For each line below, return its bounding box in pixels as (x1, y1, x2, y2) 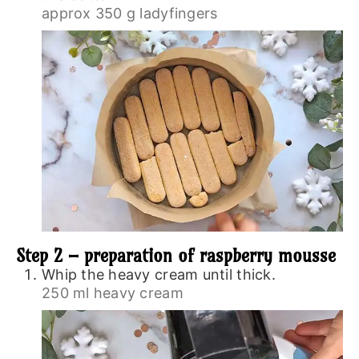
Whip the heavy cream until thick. (41, 265, 276, 283)
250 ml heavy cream (41, 284, 184, 301)
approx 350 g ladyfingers (41, 5, 218, 22)
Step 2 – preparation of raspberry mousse (15, 244, 336, 267)
